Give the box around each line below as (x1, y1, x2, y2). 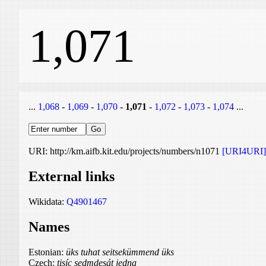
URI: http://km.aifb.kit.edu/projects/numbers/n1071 (28, 146, 222, 156)
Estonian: (28, 246, 66, 257)
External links (28, 168, 115, 184)
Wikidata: (28, 196, 66, 207)
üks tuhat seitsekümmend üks (66, 246, 174, 257)
